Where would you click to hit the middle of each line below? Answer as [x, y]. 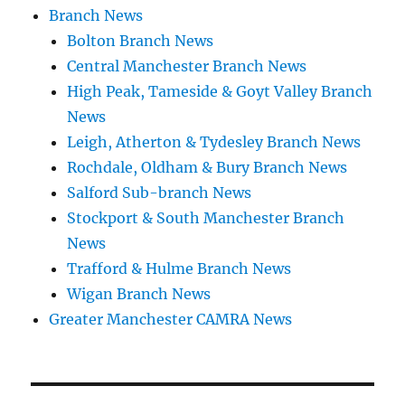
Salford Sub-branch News [160, 193]
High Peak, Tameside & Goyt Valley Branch [220, 92]
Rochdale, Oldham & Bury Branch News [207, 168]
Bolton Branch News [141, 41]
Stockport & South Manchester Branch [206, 218]
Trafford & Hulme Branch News [179, 269]
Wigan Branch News [139, 294]
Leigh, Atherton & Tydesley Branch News [214, 142]
